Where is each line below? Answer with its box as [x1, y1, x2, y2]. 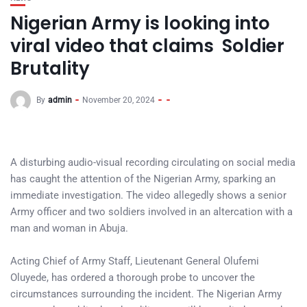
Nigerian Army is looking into [10, 11, 270, 36]
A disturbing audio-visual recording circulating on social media [10, 156, 295, 169]
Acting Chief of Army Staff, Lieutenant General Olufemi [10, 255, 259, 267]
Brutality [10, 56, 90, 81]
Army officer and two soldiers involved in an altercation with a [10, 206, 293, 218]
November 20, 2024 [82, 95, 155, 106]
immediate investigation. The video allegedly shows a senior [10, 189, 286, 201]
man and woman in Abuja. [10, 222, 128, 234]
